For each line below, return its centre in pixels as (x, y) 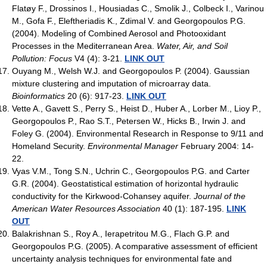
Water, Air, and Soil (192, 46)
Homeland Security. (50, 146)
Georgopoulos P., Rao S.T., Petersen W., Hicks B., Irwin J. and (129, 121)
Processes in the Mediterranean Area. (84, 46)
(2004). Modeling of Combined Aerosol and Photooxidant (119, 33)
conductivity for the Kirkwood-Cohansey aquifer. (103, 196)
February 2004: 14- (216, 146)
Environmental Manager (133, 146)
